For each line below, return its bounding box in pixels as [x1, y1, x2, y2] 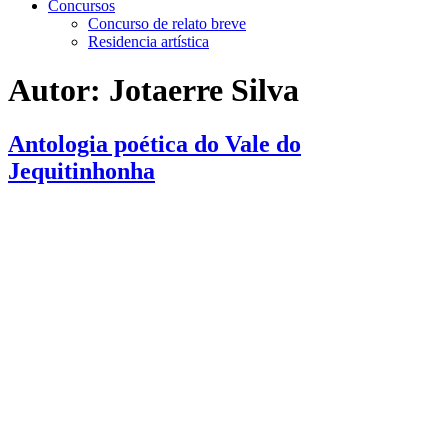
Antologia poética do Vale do [8, 130, 301, 157]
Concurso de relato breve [88, 15, 246, 32]
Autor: [8, 72, 109, 109]
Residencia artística [88, 33, 209, 50]
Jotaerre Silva [109, 72, 299, 109]
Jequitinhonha [8, 157, 155, 184]
